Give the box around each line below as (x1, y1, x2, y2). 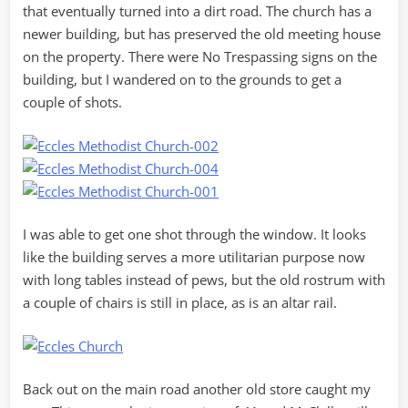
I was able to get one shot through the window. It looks (23, 225, 366, 244)
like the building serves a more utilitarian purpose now (23, 248, 365, 267)
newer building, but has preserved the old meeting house (23, 25, 381, 44)
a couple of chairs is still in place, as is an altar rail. (23, 293, 337, 312)
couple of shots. (23, 93, 122, 112)
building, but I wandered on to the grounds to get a (23, 70, 342, 89)
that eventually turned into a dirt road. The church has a (23, 2, 372, 21)
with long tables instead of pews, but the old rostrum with (23, 270, 385, 290)
